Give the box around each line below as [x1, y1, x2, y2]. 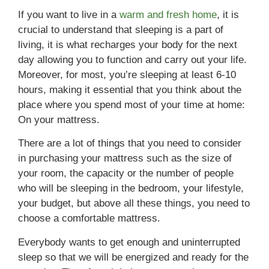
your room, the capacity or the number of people [18, 168, 234, 180]
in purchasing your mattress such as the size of [18, 153, 232, 165]
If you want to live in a [18, 8, 119, 20]
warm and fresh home [119, 8, 217, 20]
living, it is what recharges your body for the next [18, 38, 237, 50]
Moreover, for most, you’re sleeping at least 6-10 [18, 68, 236, 80]
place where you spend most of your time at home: [18, 98, 245, 110]
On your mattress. [18, 113, 100, 125]
